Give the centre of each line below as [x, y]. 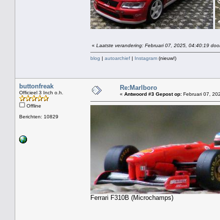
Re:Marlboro [138, 87]
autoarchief [117, 58]
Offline [33, 106]
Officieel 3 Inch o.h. [41, 92]
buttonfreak [36, 86]
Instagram [146, 58]
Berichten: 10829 [39, 116]
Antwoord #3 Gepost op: [153, 94]
